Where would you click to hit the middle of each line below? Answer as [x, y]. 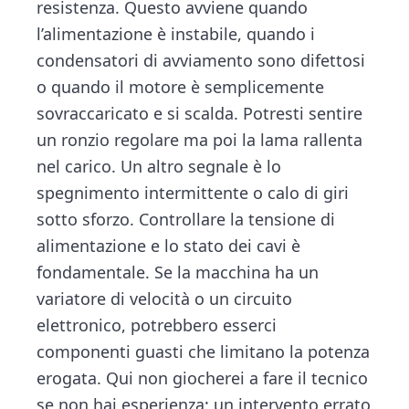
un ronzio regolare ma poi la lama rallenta [200, 139]
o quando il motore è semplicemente [181, 86]
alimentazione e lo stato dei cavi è [169, 245]
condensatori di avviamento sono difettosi [201, 60]
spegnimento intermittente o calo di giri [193, 192]
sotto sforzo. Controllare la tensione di [186, 219]
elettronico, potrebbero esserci [157, 325]
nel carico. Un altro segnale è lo [159, 166]
